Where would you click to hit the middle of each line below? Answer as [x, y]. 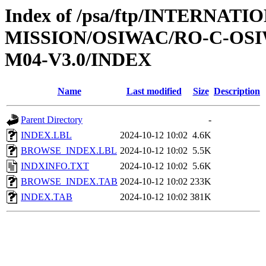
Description [237, 91]
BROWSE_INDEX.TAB [69, 182]
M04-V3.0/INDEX [78, 59]
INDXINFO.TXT [55, 166]
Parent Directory [52, 120]
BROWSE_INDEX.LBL [69, 151]
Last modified [154, 91]
